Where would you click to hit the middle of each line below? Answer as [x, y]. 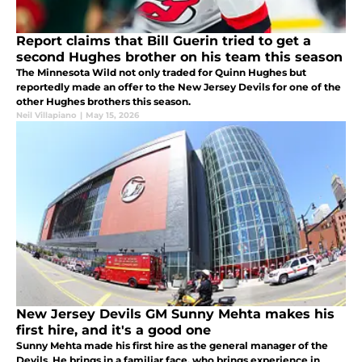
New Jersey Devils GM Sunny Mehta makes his [175, 314]
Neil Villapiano [46, 115]
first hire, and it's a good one [114, 330]
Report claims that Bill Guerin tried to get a [164, 40]
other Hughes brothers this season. [103, 101]
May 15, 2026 [112, 115]
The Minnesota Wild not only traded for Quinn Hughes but [161, 72]
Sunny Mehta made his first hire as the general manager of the [172, 345]
